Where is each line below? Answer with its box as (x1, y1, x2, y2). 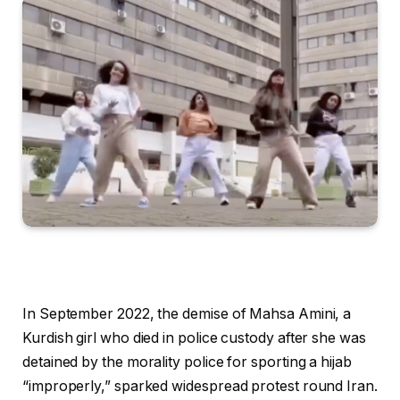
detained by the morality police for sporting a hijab (22, 353, 352, 371)
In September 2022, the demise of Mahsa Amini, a (22, 304, 352, 322)
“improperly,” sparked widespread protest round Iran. (22, 377, 378, 395)
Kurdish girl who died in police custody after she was (22, 329, 366, 346)
